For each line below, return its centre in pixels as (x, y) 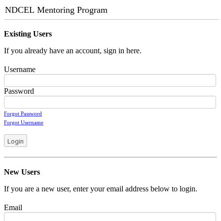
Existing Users (28, 34)
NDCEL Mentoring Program (56, 10)
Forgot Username (24, 122)
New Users (22, 172)
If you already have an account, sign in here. (73, 51)
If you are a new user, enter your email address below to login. (101, 189)
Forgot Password (23, 113)
